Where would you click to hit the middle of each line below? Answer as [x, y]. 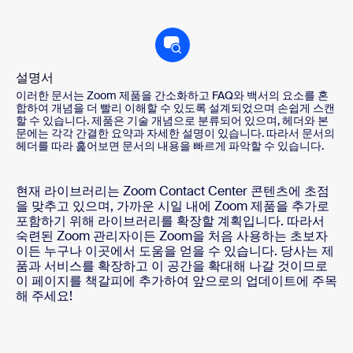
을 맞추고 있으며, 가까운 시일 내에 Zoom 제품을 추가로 [173, 206]
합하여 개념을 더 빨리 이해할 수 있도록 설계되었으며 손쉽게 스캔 [175, 108]
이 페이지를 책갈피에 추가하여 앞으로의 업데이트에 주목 [176, 281]
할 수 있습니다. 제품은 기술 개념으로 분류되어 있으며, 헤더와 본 [172, 121]
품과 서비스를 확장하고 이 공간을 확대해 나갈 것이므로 [172, 266]
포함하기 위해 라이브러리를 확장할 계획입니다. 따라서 [170, 221]
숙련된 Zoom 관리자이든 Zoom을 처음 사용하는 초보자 [172, 236]
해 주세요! [44, 296]
